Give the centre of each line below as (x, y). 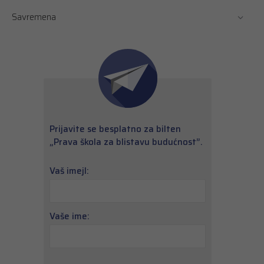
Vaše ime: (70, 217)
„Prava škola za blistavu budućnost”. (126, 142)
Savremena (34, 17)
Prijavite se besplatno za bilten (115, 129)
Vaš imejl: (69, 171)
